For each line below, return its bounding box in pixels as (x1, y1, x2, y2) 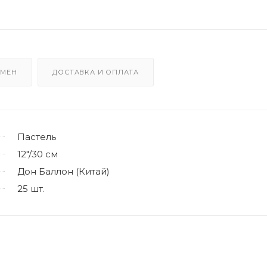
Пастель (17, 131, 56, 142)
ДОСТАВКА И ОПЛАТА (52, 67, 139, 76)
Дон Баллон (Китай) (17, 165, 110, 177)
